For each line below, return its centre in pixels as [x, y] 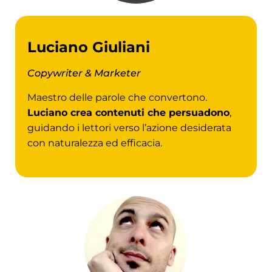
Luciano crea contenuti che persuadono [128, 112]
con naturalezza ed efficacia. [95, 143]
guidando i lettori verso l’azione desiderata [129, 127]
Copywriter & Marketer [84, 73]
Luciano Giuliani [89, 47]
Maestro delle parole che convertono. [117, 97]
